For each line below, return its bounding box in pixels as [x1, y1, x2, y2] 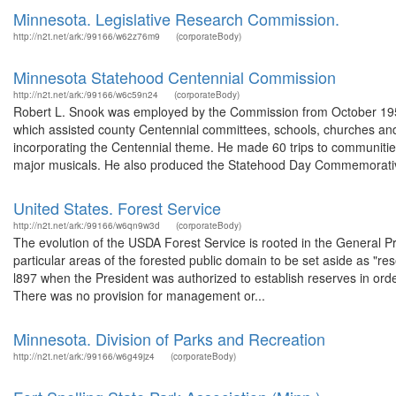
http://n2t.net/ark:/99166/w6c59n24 [13, 88, 158, 101]
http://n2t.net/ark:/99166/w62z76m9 [13, 30, 160, 42]
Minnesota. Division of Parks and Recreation [13, 327, 325, 350]
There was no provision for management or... [13, 286, 265, 304]
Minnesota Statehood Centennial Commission [13, 65, 336, 88]
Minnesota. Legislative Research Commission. [13, 7, 339, 30]
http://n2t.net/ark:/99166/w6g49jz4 [13, 350, 155, 362]
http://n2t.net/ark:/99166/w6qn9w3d [13, 219, 160, 232]
